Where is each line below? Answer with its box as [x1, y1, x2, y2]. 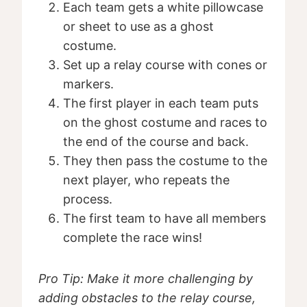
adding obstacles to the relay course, [38, 291, 256, 306]
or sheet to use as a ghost [63, 19, 214, 34]
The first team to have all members [63, 211, 266, 226]
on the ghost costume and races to [63, 115, 267, 130]
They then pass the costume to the [63, 153, 267, 169]
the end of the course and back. [63, 134, 249, 149]
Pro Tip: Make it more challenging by [38, 271, 253, 286]
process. [63, 192, 112, 207]
